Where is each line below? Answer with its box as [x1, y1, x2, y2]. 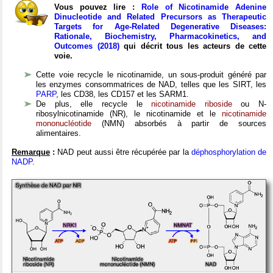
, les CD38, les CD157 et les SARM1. [56, 90, 189, 99]
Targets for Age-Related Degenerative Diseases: [54, 22, 266, 32]
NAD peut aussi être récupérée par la [57, 147, 191, 157]
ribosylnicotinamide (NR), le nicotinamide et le [36, 109, 222, 119]
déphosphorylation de [191, 147, 267, 157]
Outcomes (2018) [54, 41, 119, 51]
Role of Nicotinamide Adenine [141, 2, 267, 12]
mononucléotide [36, 119, 91, 129]
